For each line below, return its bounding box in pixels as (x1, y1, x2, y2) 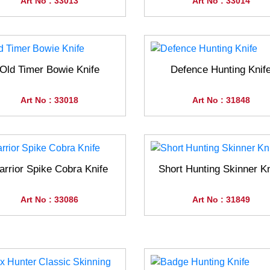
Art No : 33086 (20, 195, 78, 205)
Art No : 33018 (20, 95, 78, 105)
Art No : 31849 (192, 195, 250, 205)
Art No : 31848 (192, 95, 250, 105)
